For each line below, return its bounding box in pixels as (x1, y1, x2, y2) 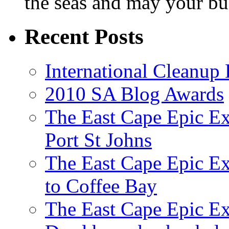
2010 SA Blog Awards (45, 82, 224, 105)
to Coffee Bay (45, 174, 157, 197)
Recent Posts (25, 24, 144, 49)
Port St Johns (45, 128, 152, 151)
